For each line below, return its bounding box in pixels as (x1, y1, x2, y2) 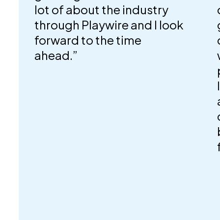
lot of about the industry (34, 1, 168, 17)
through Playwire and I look (34, 17, 183, 32)
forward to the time (34, 32, 141, 47)
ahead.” (34, 47, 78, 62)
